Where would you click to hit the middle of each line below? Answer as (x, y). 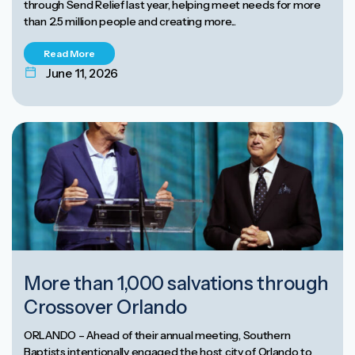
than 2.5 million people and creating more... (130, 21)
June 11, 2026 (82, 73)
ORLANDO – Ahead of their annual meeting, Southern (157, 336)
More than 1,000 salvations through (176, 284)
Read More (69, 53)
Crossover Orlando (105, 307)
